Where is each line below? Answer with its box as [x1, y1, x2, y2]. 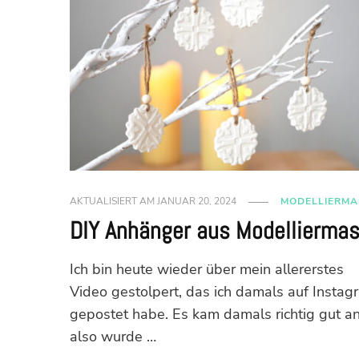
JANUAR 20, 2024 [157, 195, 237, 208]
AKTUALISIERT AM [70, 195, 158, 208]
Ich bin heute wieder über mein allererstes [70, 260, 345, 280]
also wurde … [70, 327, 157, 347]
